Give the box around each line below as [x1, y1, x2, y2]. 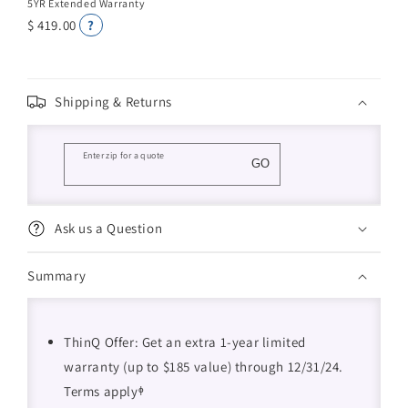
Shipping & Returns [55, 93, 172, 110]
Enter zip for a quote [83, 149, 165, 161]
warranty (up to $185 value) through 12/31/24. [64, 358, 344, 375]
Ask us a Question [55, 219, 163, 237]
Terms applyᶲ [64, 382, 145, 400]
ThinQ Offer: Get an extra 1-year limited [64, 333, 307, 351]
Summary [27, 267, 87, 284]
